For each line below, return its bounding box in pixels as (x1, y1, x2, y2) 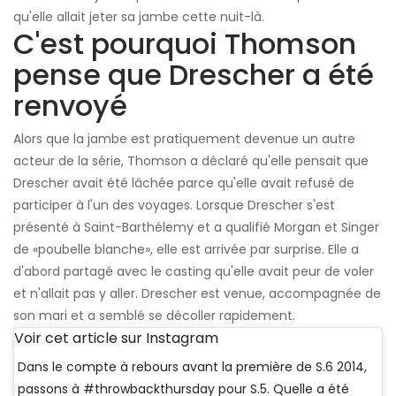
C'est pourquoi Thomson (13, 24, 356, 65)
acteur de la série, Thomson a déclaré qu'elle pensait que (13, 152, 369, 171)
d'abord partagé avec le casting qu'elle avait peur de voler (13, 263, 374, 281)
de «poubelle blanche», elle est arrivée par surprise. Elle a (13, 240, 359, 259)
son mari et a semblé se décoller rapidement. (13, 307, 295, 325)
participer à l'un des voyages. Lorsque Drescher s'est (13, 196, 335, 215)
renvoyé (13, 86, 127, 126)
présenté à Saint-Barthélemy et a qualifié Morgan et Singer (13, 218, 379, 237)
